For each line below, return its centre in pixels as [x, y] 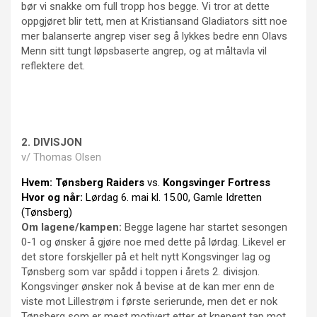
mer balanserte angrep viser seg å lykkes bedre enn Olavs [154, 36]
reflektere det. [53, 65]
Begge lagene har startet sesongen [204, 227]
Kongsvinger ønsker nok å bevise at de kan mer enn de [148, 286]
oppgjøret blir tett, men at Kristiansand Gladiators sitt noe [154, 21]
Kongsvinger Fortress [217, 182]
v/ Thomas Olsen [61, 157]
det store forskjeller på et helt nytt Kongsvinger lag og [146, 257]
